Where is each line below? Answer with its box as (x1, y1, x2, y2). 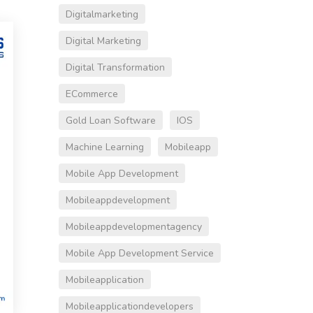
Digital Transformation (65, 61, 165, 75)
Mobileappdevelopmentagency (65, 220, 202, 234)
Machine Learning (65, 140, 144, 154)
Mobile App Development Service (65, 247, 214, 261)
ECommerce (65, 87, 118, 101)
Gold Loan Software (65, 114, 156, 128)
